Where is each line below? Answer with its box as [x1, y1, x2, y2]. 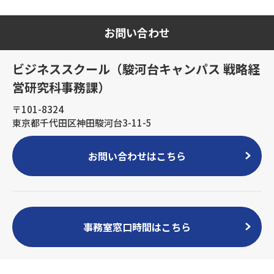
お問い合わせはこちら [88, 148, 186, 163]
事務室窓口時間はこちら [83, 219, 191, 234]
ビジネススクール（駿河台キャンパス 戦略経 [12, 59, 260, 78]
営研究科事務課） [12, 78, 110, 96]
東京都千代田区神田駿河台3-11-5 [12, 116, 152, 129]
